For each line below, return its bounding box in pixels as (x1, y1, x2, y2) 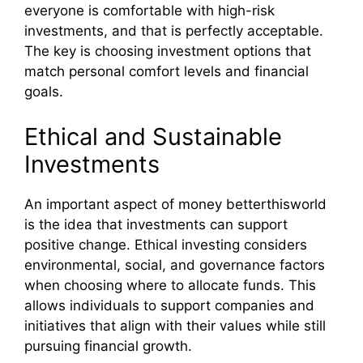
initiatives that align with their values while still (24, 317, 326, 334)
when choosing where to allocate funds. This (24, 276, 316, 293)
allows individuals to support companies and (24, 297, 314, 314)
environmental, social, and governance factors (24, 256, 325, 273)
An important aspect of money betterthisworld (24, 195, 327, 212)
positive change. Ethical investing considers (24, 236, 307, 253)
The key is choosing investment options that (24, 43, 311, 60)
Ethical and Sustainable (24, 122, 282, 151)
